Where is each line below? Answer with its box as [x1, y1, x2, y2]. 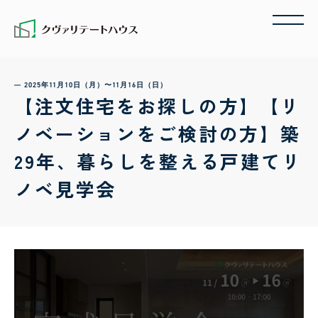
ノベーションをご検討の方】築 [14, 120, 302, 146]
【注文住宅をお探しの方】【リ [14, 92, 302, 119]
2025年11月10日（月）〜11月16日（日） [24, 80, 168, 89]
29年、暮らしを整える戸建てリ [14, 148, 302, 174]
